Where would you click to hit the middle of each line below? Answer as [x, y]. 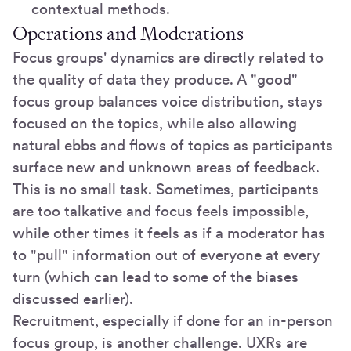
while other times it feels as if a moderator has [169, 233]
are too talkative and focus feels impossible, [161, 211]
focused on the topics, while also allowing [155, 123]
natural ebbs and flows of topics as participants [173, 145]
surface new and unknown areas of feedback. [166, 167]
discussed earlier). [73, 299]
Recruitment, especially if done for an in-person [173, 320]
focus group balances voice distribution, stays [168, 101]
